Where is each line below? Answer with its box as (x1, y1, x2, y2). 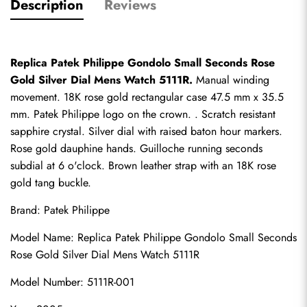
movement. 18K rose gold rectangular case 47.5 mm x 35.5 (10, 89, 284, 105)
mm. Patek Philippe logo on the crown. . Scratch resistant (10, 106, 275, 122)
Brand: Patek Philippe (10, 202, 110, 218)
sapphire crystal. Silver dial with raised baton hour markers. (10, 123, 282, 139)
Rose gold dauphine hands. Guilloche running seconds (10, 140, 262, 156)
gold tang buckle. (10, 175, 91, 191)
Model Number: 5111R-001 (10, 274, 134, 290)
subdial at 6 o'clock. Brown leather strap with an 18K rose (10, 158, 276, 173)
